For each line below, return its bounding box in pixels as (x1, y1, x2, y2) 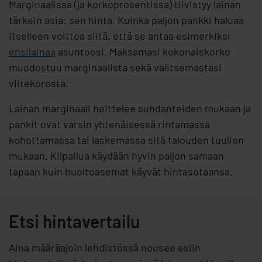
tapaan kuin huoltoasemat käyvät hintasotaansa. (9, 165, 233, 178)
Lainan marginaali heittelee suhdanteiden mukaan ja (9, 102, 251, 115)
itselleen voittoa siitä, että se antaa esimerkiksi (9, 29, 230, 43)
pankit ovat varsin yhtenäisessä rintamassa (9, 118, 210, 131)
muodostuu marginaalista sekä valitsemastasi (9, 61, 222, 74)
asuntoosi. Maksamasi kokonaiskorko (56, 45, 230, 58)
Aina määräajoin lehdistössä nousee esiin (9, 241, 201, 254)
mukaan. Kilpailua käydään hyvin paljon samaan (9, 149, 224, 163)
